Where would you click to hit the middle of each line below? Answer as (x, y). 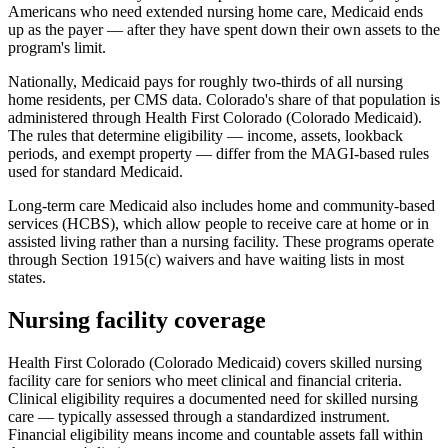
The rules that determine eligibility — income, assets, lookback (205, 135)
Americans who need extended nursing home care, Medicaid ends (215, 11)
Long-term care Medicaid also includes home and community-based (221, 205)
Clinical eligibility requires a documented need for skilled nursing (213, 398)
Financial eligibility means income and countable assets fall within (215, 434)
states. (27, 277)
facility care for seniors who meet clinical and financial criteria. (205, 380)
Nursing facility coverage (137, 319)
